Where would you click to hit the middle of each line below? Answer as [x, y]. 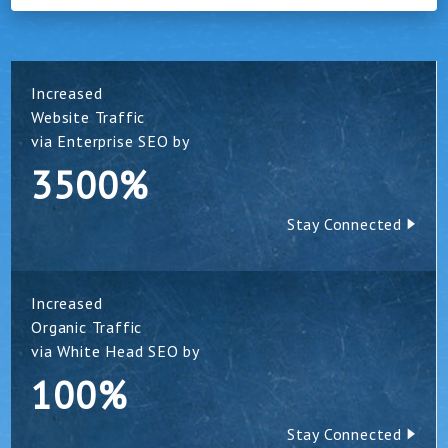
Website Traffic [88, 116]
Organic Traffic [87, 326]
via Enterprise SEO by [111, 140]
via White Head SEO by [116, 350]
